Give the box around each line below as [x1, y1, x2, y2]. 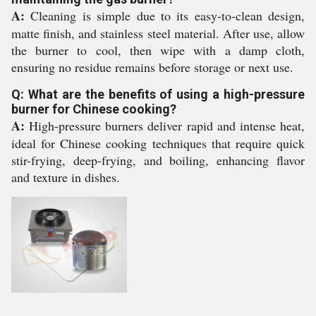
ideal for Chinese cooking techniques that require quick [11, 135, 305, 152]
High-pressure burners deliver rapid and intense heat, [25, 117, 305, 134]
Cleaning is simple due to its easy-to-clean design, [25, 7, 305, 24]
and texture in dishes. [11, 169, 120, 186]
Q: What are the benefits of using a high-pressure [11, 87, 305, 102]
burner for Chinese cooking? [11, 102, 176, 116]
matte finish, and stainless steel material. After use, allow [11, 25, 305, 42]
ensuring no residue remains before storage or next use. [11, 59, 293, 75]
